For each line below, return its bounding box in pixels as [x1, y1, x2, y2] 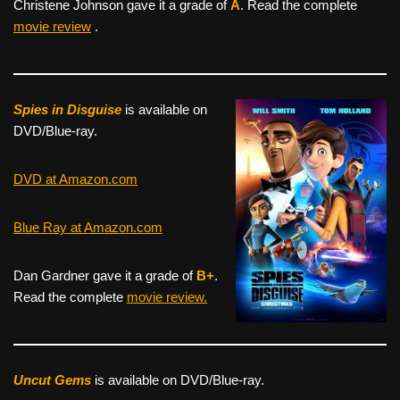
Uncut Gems [13, 371, 91, 387]
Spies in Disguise [13, 101, 121, 117]
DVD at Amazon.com [13, 171, 137, 187]
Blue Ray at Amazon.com [13, 219, 162, 235]
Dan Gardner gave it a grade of [13, 267, 196, 283]
